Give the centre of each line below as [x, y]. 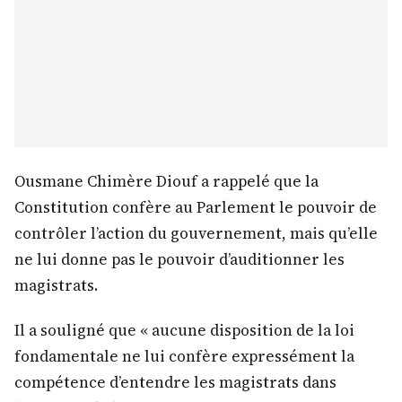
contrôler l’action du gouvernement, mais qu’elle [196, 233]
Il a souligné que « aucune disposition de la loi [184, 330]
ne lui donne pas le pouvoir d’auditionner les [179, 259]
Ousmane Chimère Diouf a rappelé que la [166, 181]
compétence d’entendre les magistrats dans [175, 382]
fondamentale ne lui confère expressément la [184, 356]
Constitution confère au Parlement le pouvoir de [196, 207]
